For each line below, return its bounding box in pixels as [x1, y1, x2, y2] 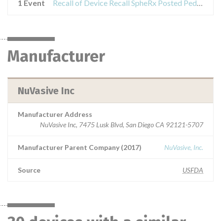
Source [18, 166, 40, 174]
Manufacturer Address [18, 110, 92, 118]
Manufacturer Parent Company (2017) [18, 143, 142, 151]
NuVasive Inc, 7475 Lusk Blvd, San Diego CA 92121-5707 [40, 120, 203, 129]
